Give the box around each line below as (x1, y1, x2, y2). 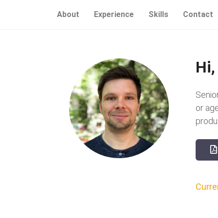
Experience (94, 10, 134, 19)
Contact (183, 10, 213, 19)
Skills (148, 10, 168, 19)
